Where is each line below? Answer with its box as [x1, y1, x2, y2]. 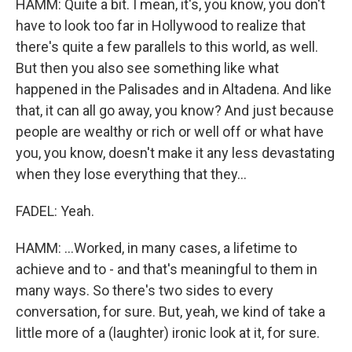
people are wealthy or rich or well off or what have [16, 123, 324, 140]
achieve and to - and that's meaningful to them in [16, 261, 317, 277]
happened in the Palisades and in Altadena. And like [16, 81, 332, 97]
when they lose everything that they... [16, 166, 247, 182]
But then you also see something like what [16, 60, 279, 76]
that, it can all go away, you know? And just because [16, 102, 334, 119]
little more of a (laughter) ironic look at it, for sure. [16, 324, 320, 341]
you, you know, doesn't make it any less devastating [16, 145, 335, 161]
